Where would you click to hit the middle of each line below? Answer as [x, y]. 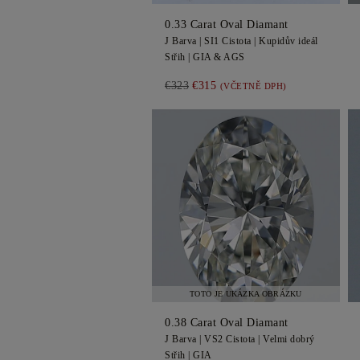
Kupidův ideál [288, 41]
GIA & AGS [219, 57]
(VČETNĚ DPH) [253, 86]
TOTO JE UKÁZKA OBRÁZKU [246, 294]
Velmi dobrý [289, 339]
